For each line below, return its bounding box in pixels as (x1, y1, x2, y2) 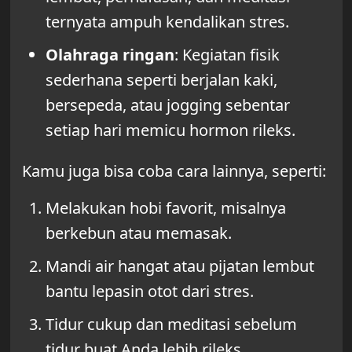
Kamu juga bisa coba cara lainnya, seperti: (21, 159, 326, 181)
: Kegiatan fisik (174, 43, 280, 65)
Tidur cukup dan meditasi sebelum (45, 313, 297, 335)
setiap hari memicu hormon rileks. (45, 119, 295, 141)
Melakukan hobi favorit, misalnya (45, 196, 286, 218)
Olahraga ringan (45, 43, 174, 65)
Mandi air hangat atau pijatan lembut (45, 255, 314, 277)
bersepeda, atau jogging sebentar (45, 93, 290, 115)
